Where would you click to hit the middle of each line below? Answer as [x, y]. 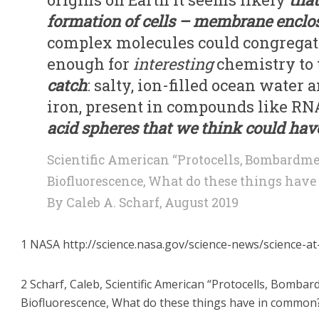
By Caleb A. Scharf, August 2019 [143, 202]
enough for [90, 63]
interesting [173, 63]
